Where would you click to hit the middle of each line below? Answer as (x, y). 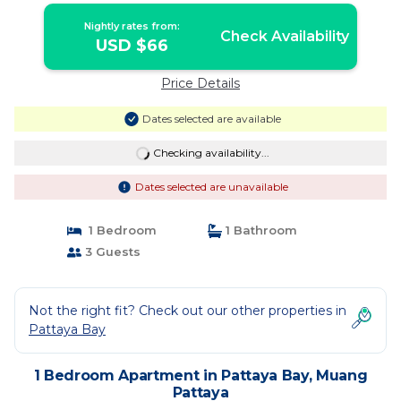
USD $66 (132, 46)
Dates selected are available (211, 119)
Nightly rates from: (132, 26)
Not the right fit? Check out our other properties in (188, 311)
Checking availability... (211, 153)
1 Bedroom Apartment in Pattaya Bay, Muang (200, 375)
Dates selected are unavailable (211, 187)
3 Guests (111, 252)
